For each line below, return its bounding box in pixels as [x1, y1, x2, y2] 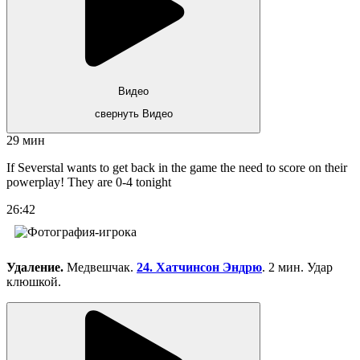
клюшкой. [6, 274, 61, 288]
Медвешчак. [67, 260, 137, 274]
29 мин [6, 133, 45, 147]
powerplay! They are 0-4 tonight [6, 174, 171, 189]
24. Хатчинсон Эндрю [137, 260, 262, 274]
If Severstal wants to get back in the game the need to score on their [6, 160, 347, 174]
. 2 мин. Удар [262, 260, 333, 274]
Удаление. [6, 260, 67, 274]
